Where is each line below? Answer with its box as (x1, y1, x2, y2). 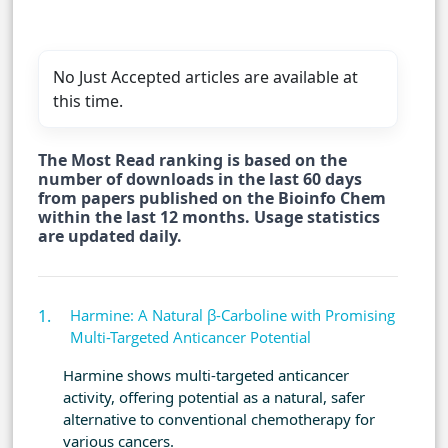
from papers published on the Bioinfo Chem (38, 187, 386, 210)
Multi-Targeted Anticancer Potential (70, 327, 311, 348)
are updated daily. (38, 225, 182, 248)
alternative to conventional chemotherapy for (63, 409, 375, 430)
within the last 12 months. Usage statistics (38, 206, 380, 229)
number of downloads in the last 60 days (38, 168, 362, 191)
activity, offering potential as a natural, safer (63, 387, 365, 408)
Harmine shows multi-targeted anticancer (63, 365, 349, 386)
